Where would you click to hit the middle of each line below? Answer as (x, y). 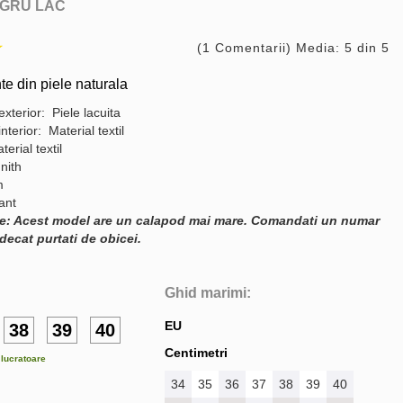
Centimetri (196, 353)
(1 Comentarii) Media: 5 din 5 (293, 48)
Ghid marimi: (208, 293)
